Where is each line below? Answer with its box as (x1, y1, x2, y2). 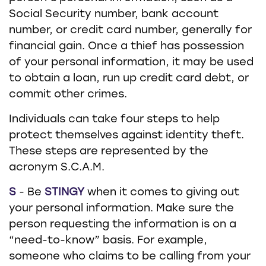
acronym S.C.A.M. (9, 162, 104, 173)
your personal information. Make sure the (9, 203, 234, 214)
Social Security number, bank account (9, 9, 218, 20)
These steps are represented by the (9, 146, 208, 157)
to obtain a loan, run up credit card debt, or (9, 73, 249, 84)
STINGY (45, 187, 84, 198)
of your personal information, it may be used (9, 57, 254, 68)
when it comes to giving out (84, 187, 239, 198)
